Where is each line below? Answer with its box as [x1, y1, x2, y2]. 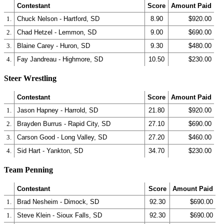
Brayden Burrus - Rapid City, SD [17, 120, 110, 127]
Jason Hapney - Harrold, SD [17, 106, 98, 114]
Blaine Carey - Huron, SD [17, 42, 90, 49]
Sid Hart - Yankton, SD [17, 147, 83, 154]
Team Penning [4, 165, 53, 174]
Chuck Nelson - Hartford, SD [17, 15, 99, 22]
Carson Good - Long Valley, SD [17, 133, 107, 141]
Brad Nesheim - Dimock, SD [17, 198, 99, 205]
